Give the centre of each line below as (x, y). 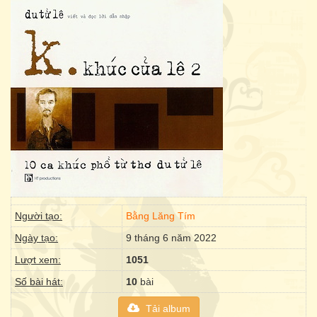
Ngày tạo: (36, 238)
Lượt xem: (38, 260)
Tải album (166, 309)
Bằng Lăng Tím (161, 216)
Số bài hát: (39, 282)
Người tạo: (39, 216)
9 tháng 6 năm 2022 (171, 238)
